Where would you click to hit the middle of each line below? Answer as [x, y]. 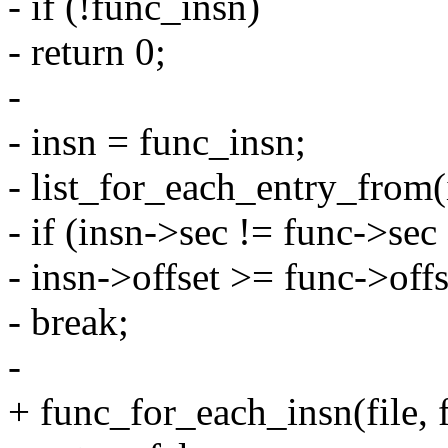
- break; [68, 322]
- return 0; [87, 52]
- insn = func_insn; [157, 142]
